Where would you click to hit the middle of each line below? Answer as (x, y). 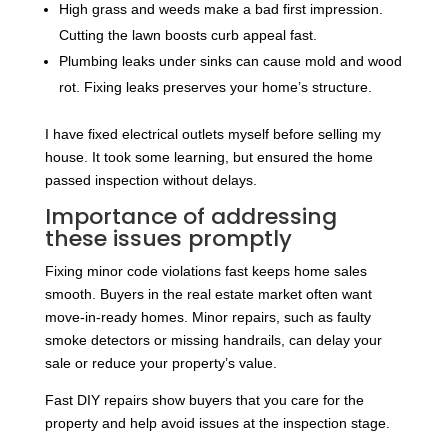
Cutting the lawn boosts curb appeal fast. (187, 34)
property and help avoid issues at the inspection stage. (217, 422)
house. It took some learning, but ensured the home (208, 156)
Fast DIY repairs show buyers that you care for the (204, 399)
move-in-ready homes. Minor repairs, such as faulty (207, 316)
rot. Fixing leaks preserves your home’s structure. (215, 86)
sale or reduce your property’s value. (160, 362)
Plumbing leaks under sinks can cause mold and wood (230, 60)
